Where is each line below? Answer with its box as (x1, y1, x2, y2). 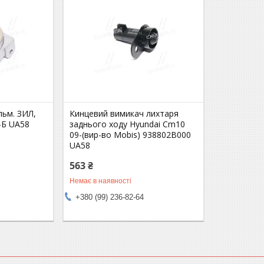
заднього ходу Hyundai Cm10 (70, 118, 186, 130)
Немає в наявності (70, 176, 132, 185)
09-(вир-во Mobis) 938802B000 (70, 128, 192, 140)
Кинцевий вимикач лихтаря (70, 107, 179, 119)
